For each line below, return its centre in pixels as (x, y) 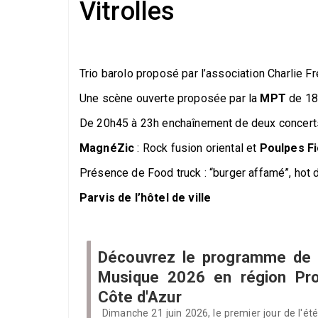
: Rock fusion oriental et (197, 148)
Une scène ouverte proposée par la (170, 98)
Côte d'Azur (140, 297)
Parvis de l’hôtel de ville (146, 197)
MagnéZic (107, 148)
